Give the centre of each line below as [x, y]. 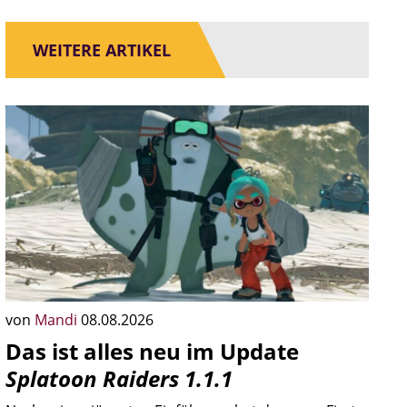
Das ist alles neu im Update [152, 351]
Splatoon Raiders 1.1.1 [119, 378]
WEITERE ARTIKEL [102, 50]
